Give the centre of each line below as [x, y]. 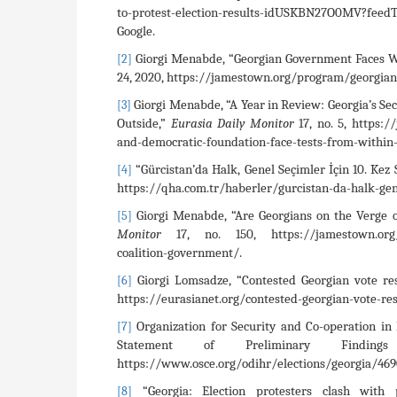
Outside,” [144, 123]
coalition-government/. [179, 252]
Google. [136, 31]
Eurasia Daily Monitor [235, 123]
